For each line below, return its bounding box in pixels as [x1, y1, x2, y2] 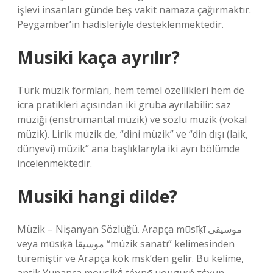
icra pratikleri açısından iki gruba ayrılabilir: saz [17, 98, 231, 112]
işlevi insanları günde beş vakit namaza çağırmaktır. [17, 3, 251, 16]
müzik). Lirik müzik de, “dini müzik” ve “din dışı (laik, [17, 127, 248, 141]
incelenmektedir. [17, 157, 92, 170]
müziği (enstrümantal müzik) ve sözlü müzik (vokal [17, 113, 247, 126]
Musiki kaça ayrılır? [17, 46, 180, 69]
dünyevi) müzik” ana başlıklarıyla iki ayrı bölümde [17, 142, 240, 155]
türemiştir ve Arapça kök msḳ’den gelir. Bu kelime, [17, 252, 244, 265]
